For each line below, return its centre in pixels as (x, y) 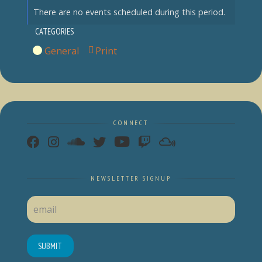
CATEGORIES (55, 31)
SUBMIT (50, 246)
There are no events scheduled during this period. (129, 12)
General (61, 51)
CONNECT (131, 123)
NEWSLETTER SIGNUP (131, 178)
